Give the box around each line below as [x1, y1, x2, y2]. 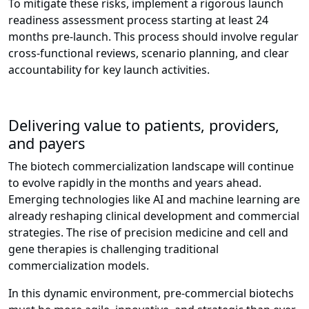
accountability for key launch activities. [8, 62, 210, 78]
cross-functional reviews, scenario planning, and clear [8, 46, 289, 61]
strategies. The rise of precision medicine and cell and [8, 225, 288, 241]
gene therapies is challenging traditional [8, 241, 219, 257]
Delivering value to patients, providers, [8, 115, 279, 136]
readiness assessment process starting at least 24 [8, 12, 268, 28]
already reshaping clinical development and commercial [8, 208, 299, 224]
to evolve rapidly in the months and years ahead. [8, 175, 261, 191]
